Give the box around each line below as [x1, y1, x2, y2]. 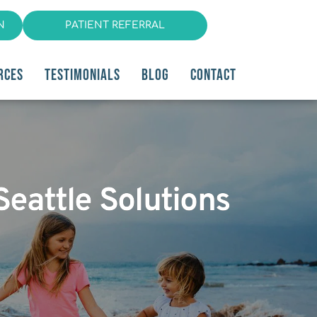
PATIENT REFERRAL [64, 20, 165, 30]
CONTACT [190, 65, 236, 85]
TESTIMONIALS [45, 65, 120, 85]
